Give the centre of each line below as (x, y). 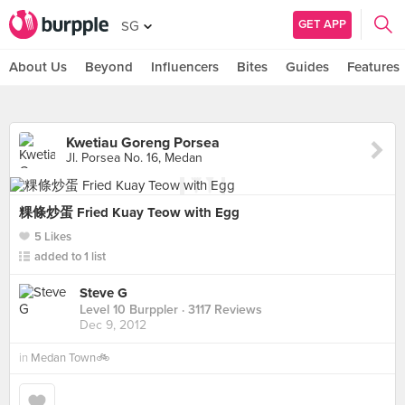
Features (373, 67)
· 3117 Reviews (220, 310)
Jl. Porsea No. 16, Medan (134, 158)
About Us (38, 67)
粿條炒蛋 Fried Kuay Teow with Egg (129, 212)
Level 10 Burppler (129, 310)
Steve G (104, 293)
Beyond (109, 67)
